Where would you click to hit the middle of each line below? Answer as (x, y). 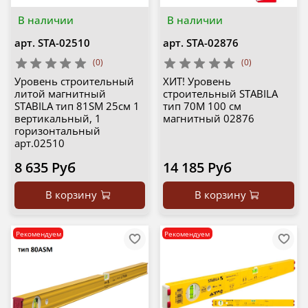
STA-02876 (212, 42)
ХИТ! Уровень (197, 81)
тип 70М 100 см (202, 106)
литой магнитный (60, 94)
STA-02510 (64, 42)
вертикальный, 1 (57, 119)
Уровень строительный (74, 81)
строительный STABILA (220, 94)
